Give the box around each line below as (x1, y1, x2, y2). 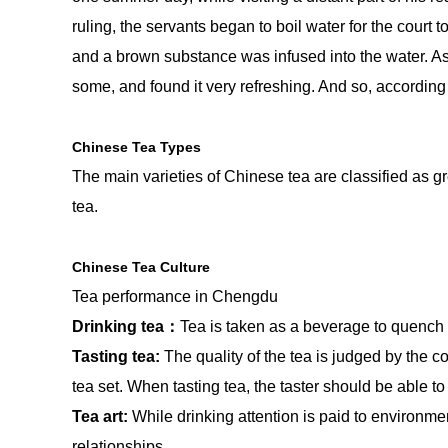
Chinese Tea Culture (72, 258, 210, 275)
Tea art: (72, 407, 128, 425)
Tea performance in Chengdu (72, 287, 278, 305)
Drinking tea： (72, 317, 180, 335)
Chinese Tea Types (72, 138, 201, 155)
